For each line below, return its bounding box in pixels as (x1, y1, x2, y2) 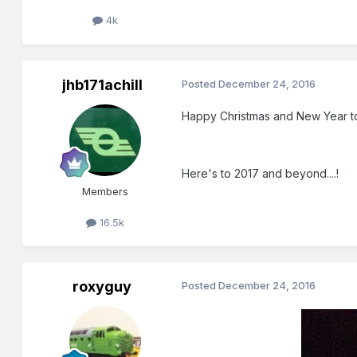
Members (82, 184, 129, 198)
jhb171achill (61, 76, 143, 93)
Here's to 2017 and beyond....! (182, 166, 339, 180)
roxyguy (73, 277, 132, 295)
